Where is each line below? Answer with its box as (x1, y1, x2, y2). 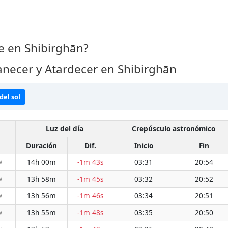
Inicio (134, 140, 153, 151)
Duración (26, 140, 57, 151)
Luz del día (45, 124, 83, 134)
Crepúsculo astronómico (132, 124, 215, 134)
